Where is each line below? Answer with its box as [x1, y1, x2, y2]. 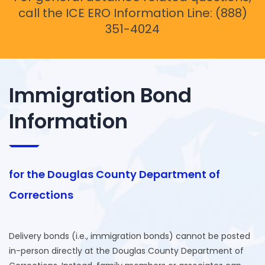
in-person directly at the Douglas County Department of [9, 244, 244, 257]
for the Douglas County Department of [9, 166, 220, 182]
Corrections [9, 187, 73, 202]
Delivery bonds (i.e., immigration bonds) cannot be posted [9, 230, 250, 242]
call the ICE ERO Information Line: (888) [18, 4, 247, 21]
